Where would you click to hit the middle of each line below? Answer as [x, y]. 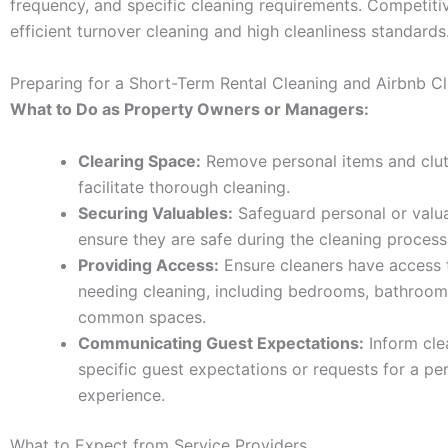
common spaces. [142, 316]
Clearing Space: [139, 160]
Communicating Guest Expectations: [221, 342]
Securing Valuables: [155, 212]
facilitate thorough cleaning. [184, 186]
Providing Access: [148, 264]
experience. [121, 394]
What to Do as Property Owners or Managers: [189, 108]
